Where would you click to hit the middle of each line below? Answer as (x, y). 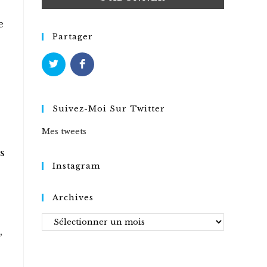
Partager (73, 37)
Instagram (76, 166)
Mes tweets (64, 131)
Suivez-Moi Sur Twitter (109, 109)
